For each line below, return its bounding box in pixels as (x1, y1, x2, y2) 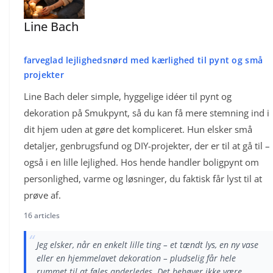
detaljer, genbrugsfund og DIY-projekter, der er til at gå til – (23, 140, 270, 152)
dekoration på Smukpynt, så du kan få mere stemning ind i (23, 107, 269, 119)
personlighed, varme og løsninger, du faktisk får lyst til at (23, 172, 262, 185)
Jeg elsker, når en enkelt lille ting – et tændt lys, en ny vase (36, 238, 258, 250)
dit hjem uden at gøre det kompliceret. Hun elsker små (23, 123, 252, 136)
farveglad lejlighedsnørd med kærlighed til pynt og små (23, 55, 263, 66)
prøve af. (23, 189, 61, 202)
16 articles (23, 210, 60, 221)
